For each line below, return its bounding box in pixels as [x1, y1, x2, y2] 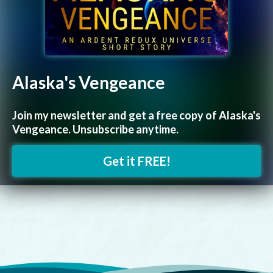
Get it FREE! [102, 154, 171, 169]
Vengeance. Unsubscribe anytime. [12, 122, 179, 136]
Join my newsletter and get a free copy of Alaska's [12, 108, 261, 122]
